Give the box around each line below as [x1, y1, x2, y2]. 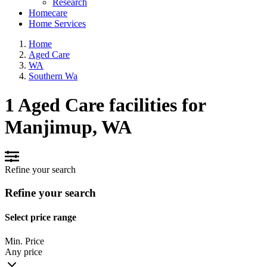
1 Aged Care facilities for [5, 94, 206, 116]
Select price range [5, 212, 76, 223]
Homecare [29, 7, 67, 18]
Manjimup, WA [5, 116, 132, 138]
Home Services [29, 18, 86, 29]
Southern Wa [29, 70, 77, 81]
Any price [5, 246, 42, 257]
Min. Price [5, 235, 44, 246]
